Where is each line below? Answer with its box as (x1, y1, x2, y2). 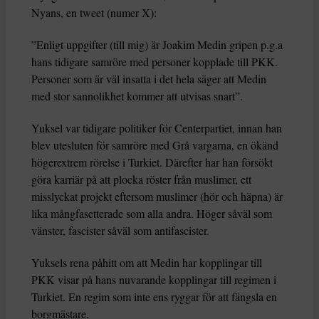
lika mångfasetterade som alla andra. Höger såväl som (31, 205, 272, 221)
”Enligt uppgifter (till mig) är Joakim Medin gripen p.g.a (31, 36, 283, 52)
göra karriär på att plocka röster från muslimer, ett (31, 171, 251, 187)
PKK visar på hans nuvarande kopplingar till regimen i (31, 271, 276, 287)
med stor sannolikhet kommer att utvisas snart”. (31, 88, 243, 103)
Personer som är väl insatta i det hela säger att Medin (31, 70, 266, 86)
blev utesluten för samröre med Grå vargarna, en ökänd (31, 137, 278, 152)
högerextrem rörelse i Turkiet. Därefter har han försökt (31, 154, 273, 169)
